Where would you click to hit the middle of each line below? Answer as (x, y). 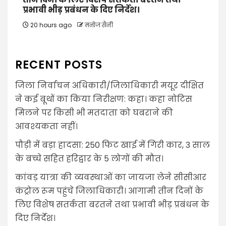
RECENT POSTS (59, 65)
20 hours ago (51, 25)
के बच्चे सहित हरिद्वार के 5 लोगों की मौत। (89, 158)
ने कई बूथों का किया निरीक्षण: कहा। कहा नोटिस (104, 99)
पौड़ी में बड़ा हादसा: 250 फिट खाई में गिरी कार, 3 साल (112, 145)
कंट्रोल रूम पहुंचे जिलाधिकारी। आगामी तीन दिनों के (109, 191)
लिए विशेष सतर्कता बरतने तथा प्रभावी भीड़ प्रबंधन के (112, 204)
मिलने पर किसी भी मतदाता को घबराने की (94, 112)
